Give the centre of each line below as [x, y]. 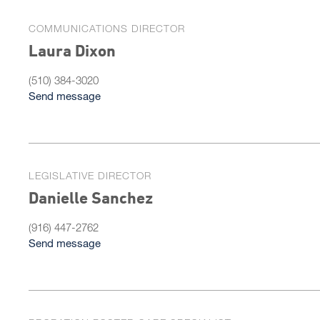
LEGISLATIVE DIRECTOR [90, 175]
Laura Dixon [72, 51]
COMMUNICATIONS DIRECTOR [107, 28]
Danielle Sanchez [91, 198]
